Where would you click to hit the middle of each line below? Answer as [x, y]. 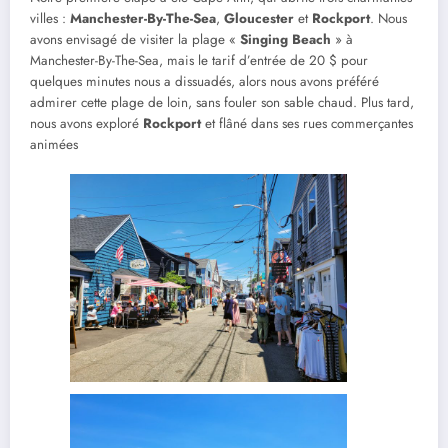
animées [54, 145]
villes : [50, 19]
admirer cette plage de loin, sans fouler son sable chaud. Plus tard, [222, 103]
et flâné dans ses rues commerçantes [307, 124]
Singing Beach [285, 40]
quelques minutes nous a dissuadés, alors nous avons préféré [204, 82]
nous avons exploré [86, 124]
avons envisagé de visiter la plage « [135, 40]
